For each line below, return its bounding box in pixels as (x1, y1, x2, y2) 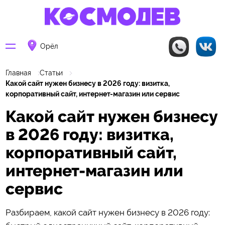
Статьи (40, 69, 63, 77)
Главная (5, 69, 31, 77)
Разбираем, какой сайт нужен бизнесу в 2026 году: (5, 207, 210, 217)
